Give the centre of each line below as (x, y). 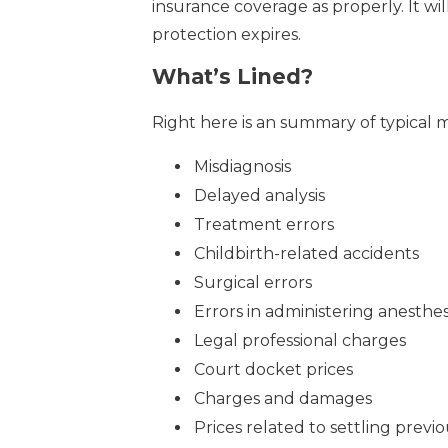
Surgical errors (253, 282)
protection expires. (226, 34)
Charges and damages (283, 398)
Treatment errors (264, 224)
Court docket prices (273, 369)
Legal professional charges (300, 340)
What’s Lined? (232, 76)
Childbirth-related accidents (306, 253)
